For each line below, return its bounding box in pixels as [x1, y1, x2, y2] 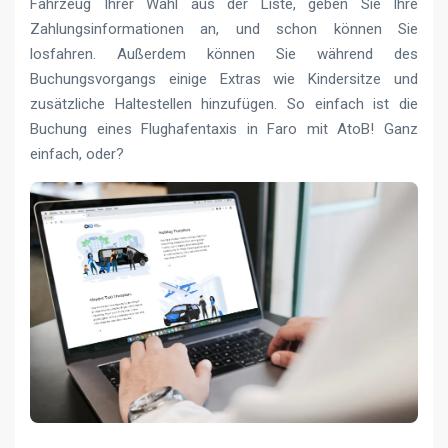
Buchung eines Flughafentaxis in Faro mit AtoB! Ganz [30, 119, 418, 138]
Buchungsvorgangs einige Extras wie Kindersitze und [30, 69, 418, 88]
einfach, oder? [30, 144, 124, 163]
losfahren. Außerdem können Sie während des [30, 44, 418, 63]
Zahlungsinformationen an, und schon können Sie [30, 19, 418, 38]
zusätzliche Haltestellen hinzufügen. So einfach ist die [30, 94, 418, 113]
